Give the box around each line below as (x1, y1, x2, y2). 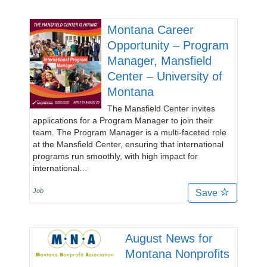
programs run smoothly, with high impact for (33, 151, 198, 161)
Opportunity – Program (107, 39, 229, 52)
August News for (125, 232, 213, 245)
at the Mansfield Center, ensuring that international (33, 139, 223, 149)
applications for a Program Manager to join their (33, 116, 213, 125)
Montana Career (107, 23, 194, 36)
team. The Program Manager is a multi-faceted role (33, 128, 226, 137)
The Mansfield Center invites (107, 104, 215, 113)
